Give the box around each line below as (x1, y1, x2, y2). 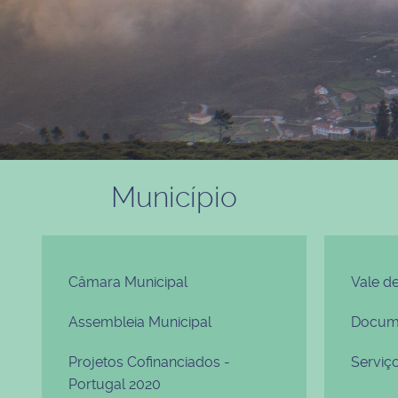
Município (110, 180, 237, 214)
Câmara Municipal (68, 274, 187, 291)
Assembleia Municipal (68, 314, 211, 330)
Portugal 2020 (68, 376, 161, 393)
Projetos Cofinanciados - (68, 354, 230, 370)
